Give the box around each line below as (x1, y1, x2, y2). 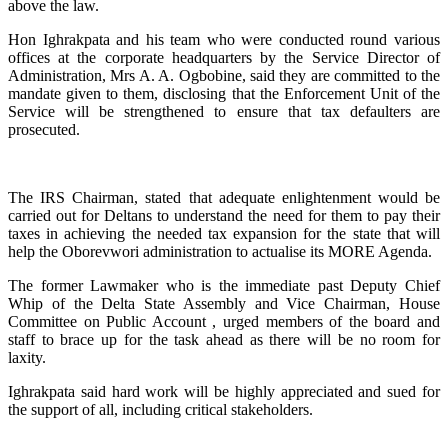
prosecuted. (8, 120, 80, 138)
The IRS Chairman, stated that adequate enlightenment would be (8, 188, 440, 206)
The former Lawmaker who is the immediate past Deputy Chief (8, 276, 440, 294)
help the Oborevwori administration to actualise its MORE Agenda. (8, 242, 432, 260)
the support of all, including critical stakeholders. (8, 400, 313, 418)
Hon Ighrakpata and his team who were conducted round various (8, 30, 440, 48)
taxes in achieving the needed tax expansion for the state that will (8, 224, 440, 242)
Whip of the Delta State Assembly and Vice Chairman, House (8, 294, 440, 312)
